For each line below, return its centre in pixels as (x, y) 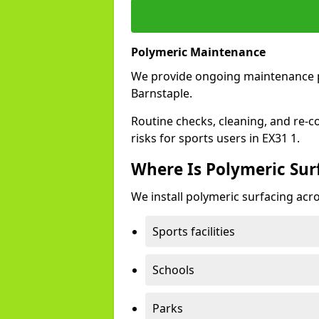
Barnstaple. (162, 93)
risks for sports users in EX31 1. (215, 138)
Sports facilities (194, 231)
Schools (173, 270)
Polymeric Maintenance (198, 52)
